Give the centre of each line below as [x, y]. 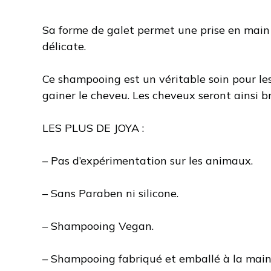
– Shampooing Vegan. [98, 226]
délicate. [64, 46]
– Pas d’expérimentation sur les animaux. [148, 160]
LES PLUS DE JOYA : [93, 128]
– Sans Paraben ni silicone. [110, 193]
